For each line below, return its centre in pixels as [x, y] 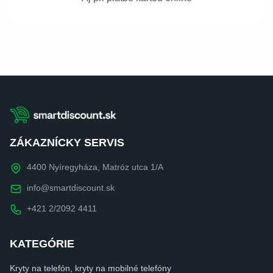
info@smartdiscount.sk [71, 187]
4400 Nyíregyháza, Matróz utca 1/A [95, 167]
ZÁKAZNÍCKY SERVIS [67, 142]
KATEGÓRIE [42, 243]
